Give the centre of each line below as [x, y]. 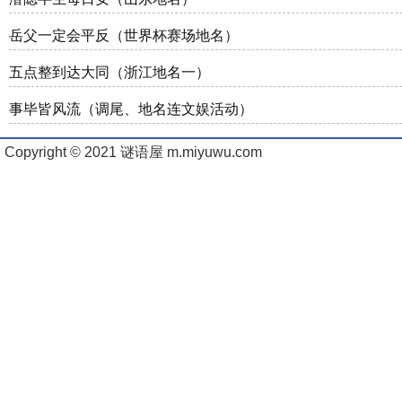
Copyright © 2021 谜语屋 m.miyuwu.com [133, 152]
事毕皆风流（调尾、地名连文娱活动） [131, 109]
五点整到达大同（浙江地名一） [109, 72]
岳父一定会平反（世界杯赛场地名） [124, 35]
